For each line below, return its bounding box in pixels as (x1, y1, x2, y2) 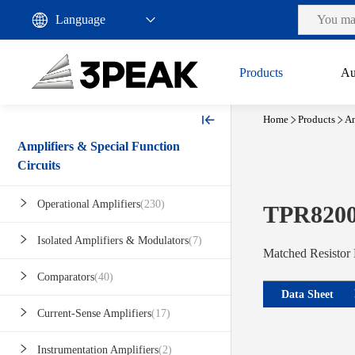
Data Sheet (281, 288, 334, 300)
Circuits (17, 158, 60, 173)
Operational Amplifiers (37, 198, 140, 211)
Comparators (37, 271, 94, 284)
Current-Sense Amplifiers (37, 307, 151, 320)
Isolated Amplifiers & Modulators (37, 235, 189, 247)
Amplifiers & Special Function (17, 139, 180, 154)
